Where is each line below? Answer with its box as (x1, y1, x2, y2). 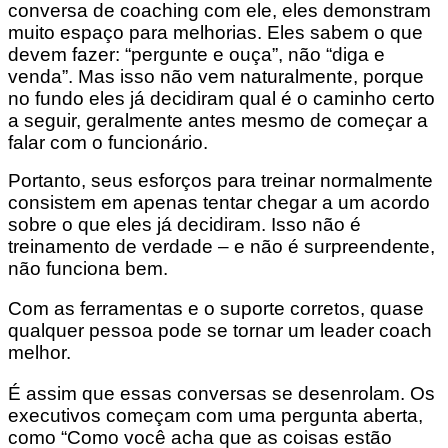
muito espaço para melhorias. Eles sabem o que (8, 21, 423, 43)
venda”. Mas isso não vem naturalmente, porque (8, 65, 424, 87)
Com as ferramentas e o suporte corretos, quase (8, 298, 424, 320)
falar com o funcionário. (8, 131, 208, 153)
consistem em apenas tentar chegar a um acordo (8, 191, 430, 213)
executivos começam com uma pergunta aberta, (8, 404, 423, 426)
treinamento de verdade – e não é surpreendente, (8, 235, 435, 257)
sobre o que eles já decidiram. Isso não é (8, 213, 361, 235)
